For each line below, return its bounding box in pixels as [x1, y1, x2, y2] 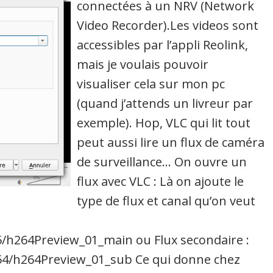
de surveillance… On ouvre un [77, 153, 247, 170]
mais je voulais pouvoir [77, 55, 209, 73]
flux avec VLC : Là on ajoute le [77, 172, 244, 190]
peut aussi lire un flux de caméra [77, 133, 265, 151]
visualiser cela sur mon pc [77, 75, 225, 92]
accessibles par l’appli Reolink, [77, 36, 249, 53]
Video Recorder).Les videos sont [77, 16, 259, 34]
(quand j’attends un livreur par [77, 94, 253, 112]
